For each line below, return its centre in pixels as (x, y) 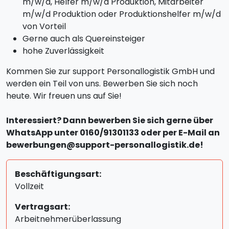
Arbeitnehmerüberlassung (68, 219)
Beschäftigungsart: (58, 174)
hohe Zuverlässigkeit (63, 51)
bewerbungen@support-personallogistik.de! (105, 145)
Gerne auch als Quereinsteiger (84, 39)
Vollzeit (29, 186)
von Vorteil (44, 26)
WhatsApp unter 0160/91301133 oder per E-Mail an (113, 133)
